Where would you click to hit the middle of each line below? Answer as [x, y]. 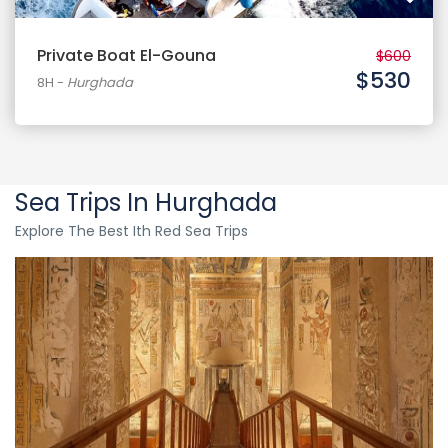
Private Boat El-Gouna [126, 55]
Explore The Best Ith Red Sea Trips [131, 231]
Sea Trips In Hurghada [146, 202]
